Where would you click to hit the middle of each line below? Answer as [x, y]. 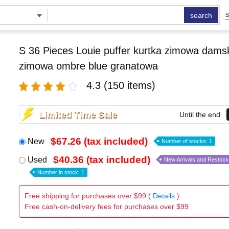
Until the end [200, 114]
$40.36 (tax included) [101, 160]
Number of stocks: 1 [187, 141]
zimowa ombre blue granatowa [88, 66]
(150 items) [129, 85]
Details [164, 196]
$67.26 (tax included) [99, 141]
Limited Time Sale [78, 114]
